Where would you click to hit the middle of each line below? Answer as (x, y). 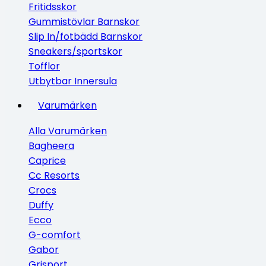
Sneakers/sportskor (75, 51)
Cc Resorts (54, 175)
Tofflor (44, 66)
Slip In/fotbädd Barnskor (85, 37)
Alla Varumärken (68, 131)
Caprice (47, 161)
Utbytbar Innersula (73, 81)
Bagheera (51, 146)
